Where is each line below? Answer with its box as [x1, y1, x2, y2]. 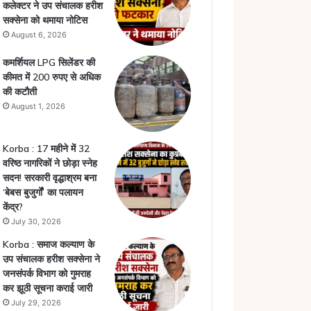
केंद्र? [2, 201, 23, 213]
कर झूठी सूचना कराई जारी [2, 282, 92, 294]
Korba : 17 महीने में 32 [2, 142, 90, 155]
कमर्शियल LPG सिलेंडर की [2, 56, 95, 69]
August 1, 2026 [10, 101, 65, 111]
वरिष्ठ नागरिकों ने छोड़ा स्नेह [2, 157, 97, 169]
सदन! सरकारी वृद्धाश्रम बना [2, 171, 96, 184]
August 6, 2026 [10, 30, 67, 40]
